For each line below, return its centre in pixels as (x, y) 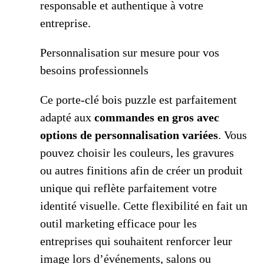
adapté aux (67, 118)
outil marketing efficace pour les (118, 224)
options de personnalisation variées (129, 135)
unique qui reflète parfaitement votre (128, 188)
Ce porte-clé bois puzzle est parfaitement (138, 100)
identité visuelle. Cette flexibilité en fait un (144, 206)
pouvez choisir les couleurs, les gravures (137, 153)
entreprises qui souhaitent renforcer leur (136, 241)
